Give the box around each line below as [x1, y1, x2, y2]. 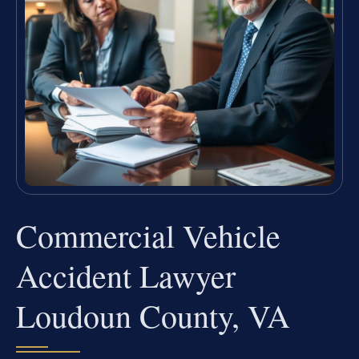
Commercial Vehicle [16, 213, 280, 256]
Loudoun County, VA [16, 293, 290, 337]
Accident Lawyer [16, 253, 236, 296]
